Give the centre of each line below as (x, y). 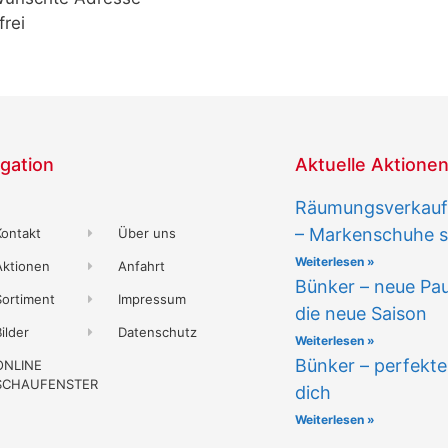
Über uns (147, 232)
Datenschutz (158, 331)
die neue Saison (361, 313)
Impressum (152, 298)
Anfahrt (142, 265)
